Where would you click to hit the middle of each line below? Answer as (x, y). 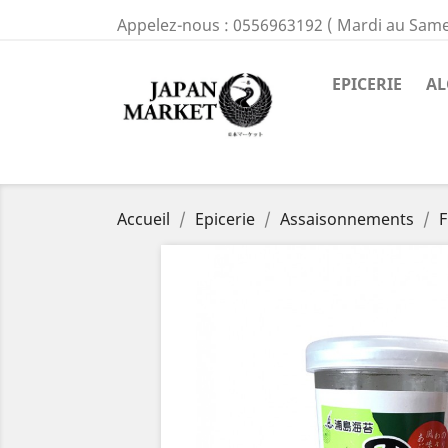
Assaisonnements (347, 219)
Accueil (143, 219)
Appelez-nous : (175, 25)
